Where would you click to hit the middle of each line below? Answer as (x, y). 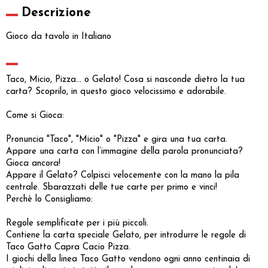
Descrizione (56, 13)
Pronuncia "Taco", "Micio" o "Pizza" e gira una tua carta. (117, 139)
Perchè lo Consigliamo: (49, 199)
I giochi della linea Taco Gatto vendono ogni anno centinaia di (128, 259)
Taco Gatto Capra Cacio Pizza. (68, 247)
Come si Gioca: (35, 115)
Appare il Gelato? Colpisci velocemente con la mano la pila (123, 175)
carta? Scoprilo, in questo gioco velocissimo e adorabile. (116, 92)
